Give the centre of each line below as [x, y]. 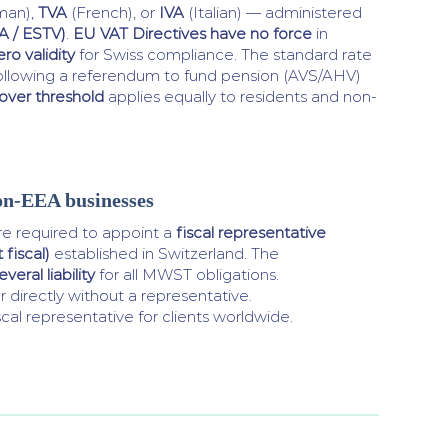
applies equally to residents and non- [240, 96]
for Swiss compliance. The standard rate [223, 54]
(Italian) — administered [273, 12]
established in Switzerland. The [164, 253]
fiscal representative [251, 232]
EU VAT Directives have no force [192, 33]
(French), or [113, 12]
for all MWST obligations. [187, 274]
